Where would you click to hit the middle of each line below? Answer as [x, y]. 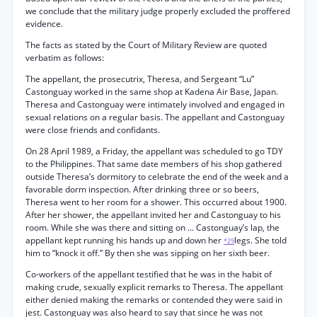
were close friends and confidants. [93, 130]
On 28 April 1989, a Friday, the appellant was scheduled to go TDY [154, 151]
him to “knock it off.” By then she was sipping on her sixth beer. [148, 253]
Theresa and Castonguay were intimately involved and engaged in [155, 104]
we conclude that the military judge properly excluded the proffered [158, 11]
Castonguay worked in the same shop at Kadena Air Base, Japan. [152, 92]
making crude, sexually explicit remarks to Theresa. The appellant [154, 287]
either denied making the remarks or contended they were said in [154, 300]
